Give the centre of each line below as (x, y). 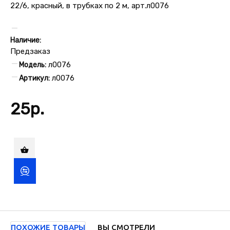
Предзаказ (30, 51)
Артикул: (34, 78)
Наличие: (26, 40)
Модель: (33, 65)
